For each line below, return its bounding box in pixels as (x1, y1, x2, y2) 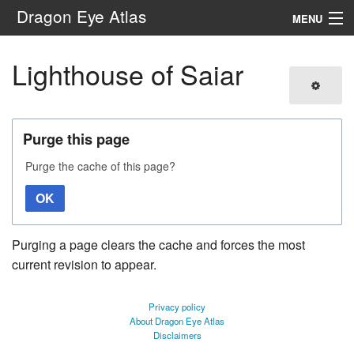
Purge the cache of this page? (25, 158, 175, 174)
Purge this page (23, 128, 130, 149)
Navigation (12, 46, 60, 61)
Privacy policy (149, 300, 205, 313)
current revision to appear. (12, 255, 156, 273)
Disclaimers (153, 329, 201, 341)
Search (153, 92, 183, 106)
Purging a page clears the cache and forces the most (12, 235, 305, 254)
